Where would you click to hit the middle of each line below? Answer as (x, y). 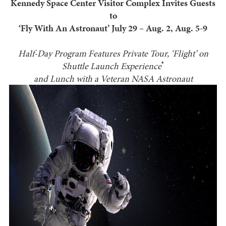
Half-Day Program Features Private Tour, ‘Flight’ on (113, 53)
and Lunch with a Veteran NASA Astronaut (113, 79)
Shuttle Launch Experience (112, 66)
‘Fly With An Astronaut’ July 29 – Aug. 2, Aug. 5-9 (113, 28)
